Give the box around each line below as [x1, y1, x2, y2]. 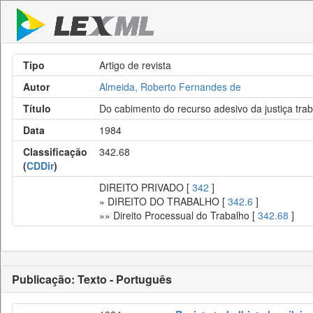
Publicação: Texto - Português [12, 271, 172, 287]
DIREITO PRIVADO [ [99, 180, 192, 194]
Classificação [23, 145, 87, 159]
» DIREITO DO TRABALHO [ [99, 194, 228, 208]
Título [23, 101, 51, 115]
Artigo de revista [99, 58, 171, 72]
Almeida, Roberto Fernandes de [99, 80, 241, 94]
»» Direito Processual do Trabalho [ [99, 208, 258, 222]
